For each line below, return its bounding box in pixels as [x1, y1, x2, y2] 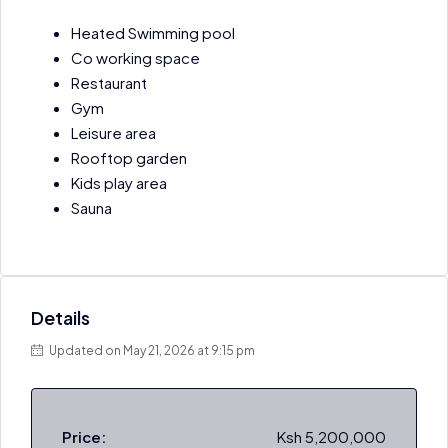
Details [31, 306, 90, 329]
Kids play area [71, 173, 167, 192]
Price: [62, 427, 106, 446]
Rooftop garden [71, 148, 187, 167]
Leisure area [71, 123, 156, 142]
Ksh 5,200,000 [277, 427, 386, 446]
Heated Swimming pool [71, 23, 235, 42]
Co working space [71, 48, 200, 67]
